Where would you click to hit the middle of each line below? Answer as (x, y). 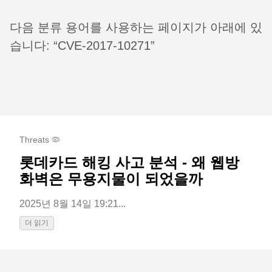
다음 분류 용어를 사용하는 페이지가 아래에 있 (136, 27)
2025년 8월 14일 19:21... (73, 204)
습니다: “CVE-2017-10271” (82, 46)
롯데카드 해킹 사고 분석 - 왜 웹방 (129, 163)
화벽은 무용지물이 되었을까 (111, 179)
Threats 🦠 (40, 140)
